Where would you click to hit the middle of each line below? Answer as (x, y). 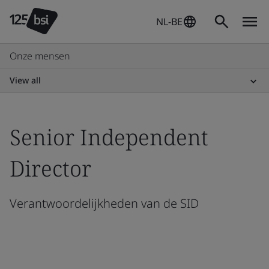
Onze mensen (40, 56)
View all (25, 80)
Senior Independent (109, 137)
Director (50, 168)
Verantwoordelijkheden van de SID (104, 203)
